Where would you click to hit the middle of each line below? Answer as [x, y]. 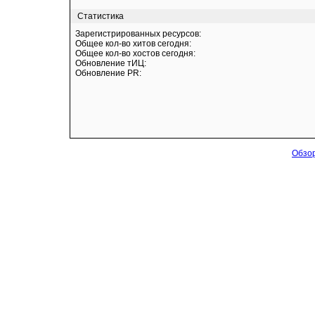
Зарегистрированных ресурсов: [138, 34]
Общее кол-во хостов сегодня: [135, 53]
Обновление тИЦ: [110, 63]
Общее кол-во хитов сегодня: [133, 44]
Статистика [101, 16]
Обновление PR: [108, 73]
